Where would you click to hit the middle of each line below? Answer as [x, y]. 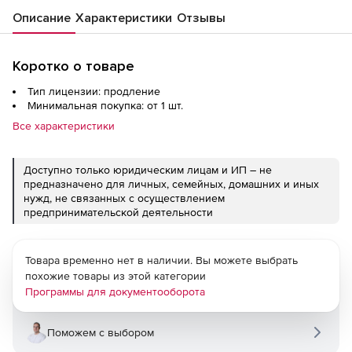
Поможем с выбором [101, 332]
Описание [42, 18]
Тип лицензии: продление [94, 91]
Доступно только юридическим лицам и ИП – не [148, 170]
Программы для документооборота [115, 291]
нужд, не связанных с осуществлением [124, 198]
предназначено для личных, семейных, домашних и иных [171, 184]
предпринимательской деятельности [118, 212]
